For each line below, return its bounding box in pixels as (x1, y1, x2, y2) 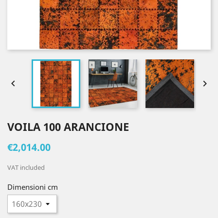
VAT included (7, 163, 45, 172)
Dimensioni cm (7, 182, 58, 192)
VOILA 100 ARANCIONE (7, 119, 129, 134)
